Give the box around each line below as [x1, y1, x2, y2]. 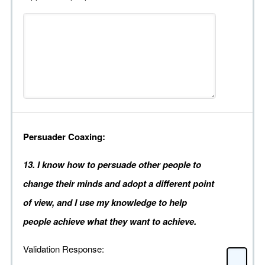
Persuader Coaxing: [23, 130, 105, 144]
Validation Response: [23, 243, 104, 256]
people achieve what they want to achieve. [23, 215, 196, 228]
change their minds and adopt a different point [23, 177, 214, 190]
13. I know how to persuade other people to [23, 158, 201, 172]
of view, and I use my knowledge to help [23, 196, 187, 209]
